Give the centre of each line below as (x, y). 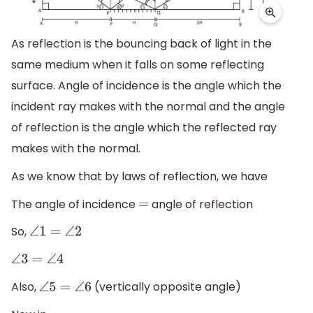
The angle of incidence (75, 204)
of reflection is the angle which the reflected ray (144, 128)
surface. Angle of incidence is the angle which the (146, 86)
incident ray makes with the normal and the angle (148, 107)
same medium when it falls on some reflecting (138, 65)
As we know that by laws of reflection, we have (139, 176)
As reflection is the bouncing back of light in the (141, 44)
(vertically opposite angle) (166, 287)
